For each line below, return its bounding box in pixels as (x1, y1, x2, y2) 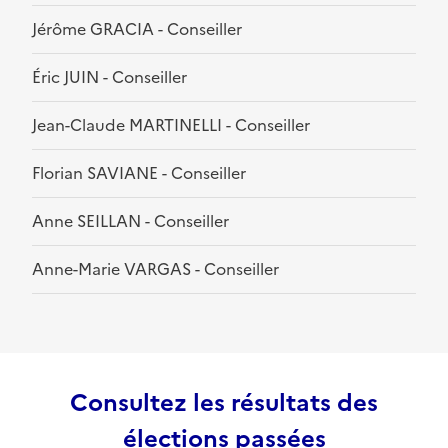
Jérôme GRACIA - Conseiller (32, 17, 242, 42)
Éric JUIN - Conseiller (32, 65, 187, 90)
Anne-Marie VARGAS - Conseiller (32, 257, 279, 282)
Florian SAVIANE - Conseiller (32, 161, 246, 186)
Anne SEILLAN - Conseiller (32, 209, 229, 234)
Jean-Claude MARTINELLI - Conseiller (32, 113, 310, 138)
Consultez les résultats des (70, 385, 378, 422)
